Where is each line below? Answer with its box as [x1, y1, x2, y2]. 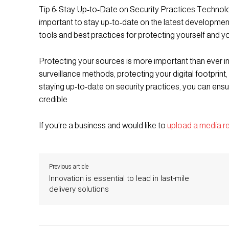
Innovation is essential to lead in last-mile [49, 173, 189, 183]
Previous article [49, 163, 88, 170]
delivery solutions [49, 184, 109, 194]
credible [39, 95, 67, 104]
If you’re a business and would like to [39, 121, 167, 130]
